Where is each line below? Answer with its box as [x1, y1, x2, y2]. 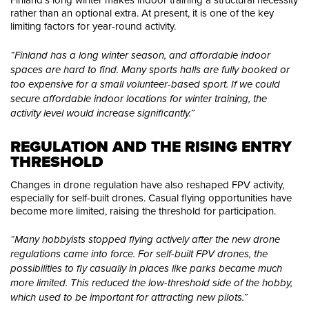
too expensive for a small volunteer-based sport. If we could [10, 78, 280, 91]
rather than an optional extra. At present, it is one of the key [10, 6, 274, 21]
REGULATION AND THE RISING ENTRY [10, 135, 292, 159]
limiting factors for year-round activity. [10, 19, 176, 34]
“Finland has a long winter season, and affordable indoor [10, 49, 270, 62]
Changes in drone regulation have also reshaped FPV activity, [10, 177, 284, 192]
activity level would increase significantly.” [10, 107, 195, 120]
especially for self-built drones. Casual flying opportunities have [10, 190, 292, 205]
